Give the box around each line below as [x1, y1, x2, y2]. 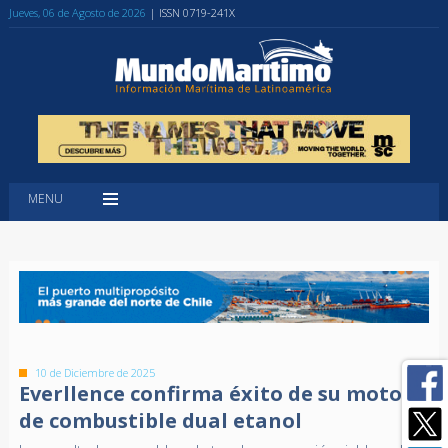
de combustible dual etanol [18, 407, 302, 435]
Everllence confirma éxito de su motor [18, 380, 412, 408]
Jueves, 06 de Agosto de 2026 [8, 5, 146, 20]
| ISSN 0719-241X [149, 5, 235, 20]
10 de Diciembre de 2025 [34, 365, 155, 381]
